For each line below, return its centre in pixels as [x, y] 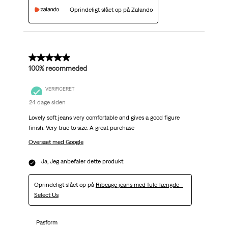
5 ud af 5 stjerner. [59, 58]
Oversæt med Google [56, 142]
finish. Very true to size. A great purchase [81, 127]
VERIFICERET [60, 89]
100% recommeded [58, 68]
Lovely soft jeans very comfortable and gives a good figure [104, 117]
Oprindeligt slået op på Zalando [111, 10]
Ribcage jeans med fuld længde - [139, 184]
